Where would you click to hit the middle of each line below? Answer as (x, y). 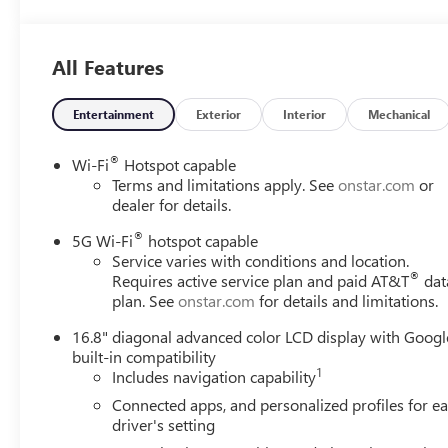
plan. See (145, 301)
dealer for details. (172, 205)
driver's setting (164, 425)
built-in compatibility (144, 357)
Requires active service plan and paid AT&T (261, 281)
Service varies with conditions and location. (261, 261)
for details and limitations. (347, 301)
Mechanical (399, 114)
